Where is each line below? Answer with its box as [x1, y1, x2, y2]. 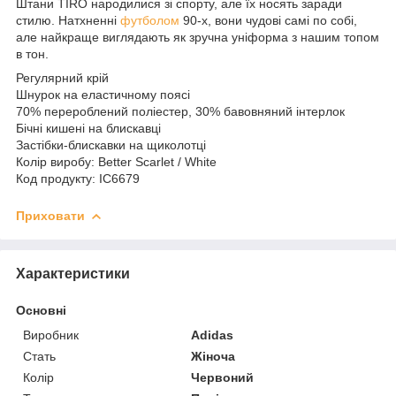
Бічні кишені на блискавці [16, 120, 161, 135]
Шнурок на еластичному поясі [16, 87, 190, 102]
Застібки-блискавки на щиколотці [16, 137, 206, 152]
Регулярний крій [16, 70, 109, 85]
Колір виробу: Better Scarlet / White [16, 154, 217, 169]
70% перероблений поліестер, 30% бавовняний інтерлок [16, 103, 345, 118]
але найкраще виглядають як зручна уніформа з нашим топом [16, 29, 379, 44]
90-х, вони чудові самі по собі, [179, 12, 357, 27]
